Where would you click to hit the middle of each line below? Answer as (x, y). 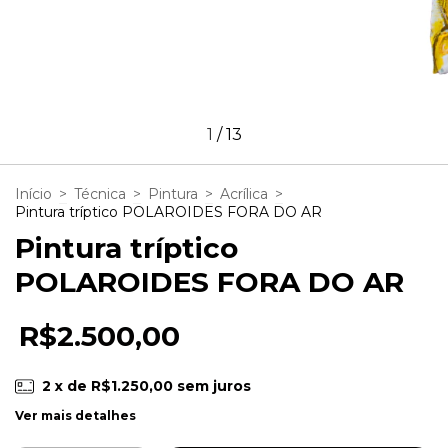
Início (33, 194)
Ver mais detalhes (75, 416)
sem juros (213, 386)
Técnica (100, 194)
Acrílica (244, 194)
